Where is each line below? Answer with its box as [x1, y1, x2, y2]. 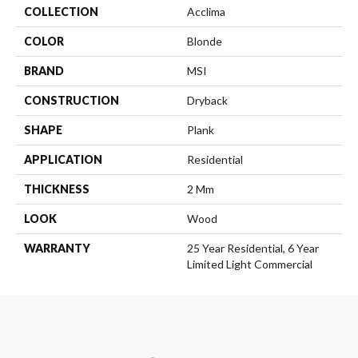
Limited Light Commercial [187, 257, 312, 272]
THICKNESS [24, 182, 89, 197]
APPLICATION [24, 153, 102, 167]
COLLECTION [24, 5, 98, 19]
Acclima [187, 5, 225, 19]
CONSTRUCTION [24, 93, 119, 108]
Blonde [187, 34, 222, 49]
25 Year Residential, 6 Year [187, 241, 319, 256]
